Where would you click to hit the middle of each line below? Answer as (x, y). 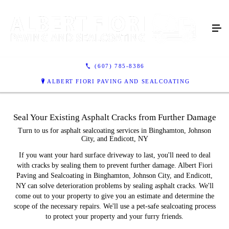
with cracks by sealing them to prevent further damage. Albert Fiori (114, 165)
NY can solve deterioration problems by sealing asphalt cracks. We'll (114, 186)
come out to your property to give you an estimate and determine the (114, 196)
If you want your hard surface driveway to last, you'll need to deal (114, 155)
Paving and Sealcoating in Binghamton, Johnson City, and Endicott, (114, 176)
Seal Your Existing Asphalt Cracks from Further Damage (114, 117)
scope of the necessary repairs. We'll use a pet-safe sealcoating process (114, 206)
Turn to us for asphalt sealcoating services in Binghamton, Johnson (114, 131)
